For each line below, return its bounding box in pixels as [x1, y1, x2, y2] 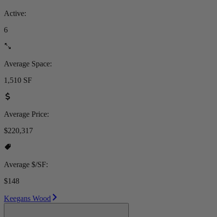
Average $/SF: [4, 160, 48, 169]
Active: [4, 9, 26, 17]
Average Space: [4, 59, 52, 68]
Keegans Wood [4, 194, 51, 202]
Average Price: [4, 109, 49, 118]
